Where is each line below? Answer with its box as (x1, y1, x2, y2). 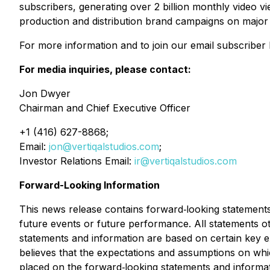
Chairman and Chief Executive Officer (19, 102, 190, 114)
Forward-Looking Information (19, 179, 160, 191)
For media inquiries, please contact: (19, 63, 191, 75)
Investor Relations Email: (19, 155, 134, 167)
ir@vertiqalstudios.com (134, 155, 237, 167)
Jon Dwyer (19, 87, 71, 99)
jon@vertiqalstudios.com (49, 140, 159, 152)
